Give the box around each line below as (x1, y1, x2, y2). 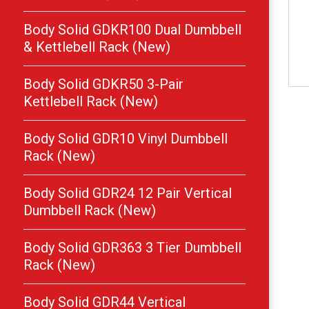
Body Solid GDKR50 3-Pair (23, 76, 183, 92)
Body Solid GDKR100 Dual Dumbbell (23, 21, 241, 38)
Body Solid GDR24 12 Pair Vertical (23, 185, 232, 201)
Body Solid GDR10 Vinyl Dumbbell (23, 130, 228, 147)
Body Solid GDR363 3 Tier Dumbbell (23, 239, 241, 256)
